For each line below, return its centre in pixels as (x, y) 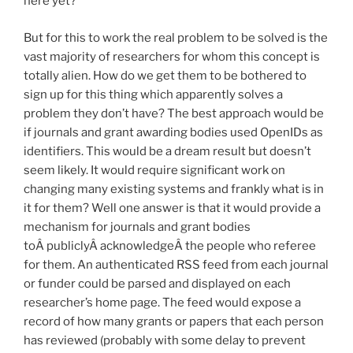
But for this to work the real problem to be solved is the (176, 37)
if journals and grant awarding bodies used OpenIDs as (173, 132)
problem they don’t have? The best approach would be (174, 113)
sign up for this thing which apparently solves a (153, 94)
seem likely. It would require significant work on (154, 170)
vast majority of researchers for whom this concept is (172, 56)
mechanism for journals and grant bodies (137, 227)
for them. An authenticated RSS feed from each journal (176, 264)
